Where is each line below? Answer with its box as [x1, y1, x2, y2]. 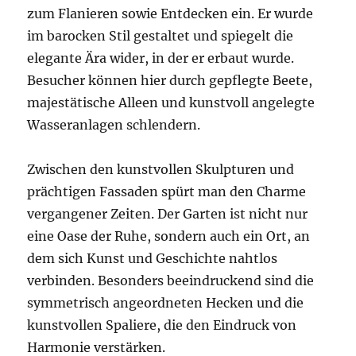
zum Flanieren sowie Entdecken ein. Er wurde [27, 6, 314, 22]
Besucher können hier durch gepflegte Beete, [27, 72, 313, 89]
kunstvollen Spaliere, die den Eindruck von [27, 317, 297, 334]
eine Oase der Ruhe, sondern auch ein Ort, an [27, 228, 311, 245]
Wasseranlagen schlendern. [27, 117, 201, 133]
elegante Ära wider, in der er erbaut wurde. [27, 50, 295, 67]
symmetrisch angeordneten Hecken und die [27, 295, 304, 311]
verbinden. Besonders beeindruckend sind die [27, 273, 315, 289]
